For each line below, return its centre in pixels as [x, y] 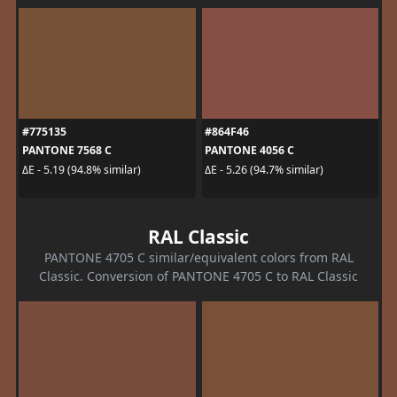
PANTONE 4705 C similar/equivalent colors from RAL [198, 258]
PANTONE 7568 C [66, 151]
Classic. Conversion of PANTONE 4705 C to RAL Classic [198, 276]
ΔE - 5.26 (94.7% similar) [264, 169]
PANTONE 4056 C [249, 151]
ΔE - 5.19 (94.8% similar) [81, 169]
